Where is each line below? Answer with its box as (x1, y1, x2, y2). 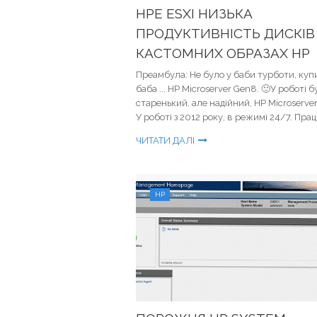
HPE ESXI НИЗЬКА (136, 6, 253, 21)
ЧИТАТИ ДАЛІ (136, 135, 195, 146)
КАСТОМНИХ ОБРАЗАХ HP (136, 45, 310, 61)
